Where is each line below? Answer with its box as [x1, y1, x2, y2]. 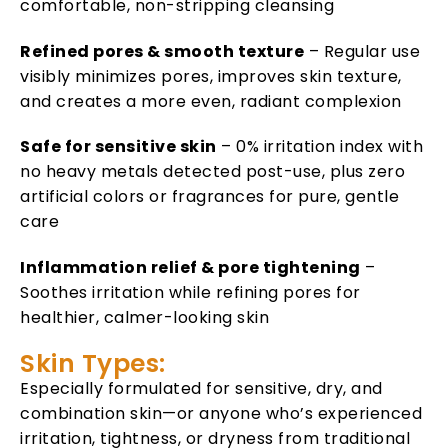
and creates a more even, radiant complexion [20, 89, 402, 113]
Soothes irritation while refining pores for [20, 281, 361, 305]
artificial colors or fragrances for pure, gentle [20, 185, 399, 209]
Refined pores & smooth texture [20, 39, 304, 63]
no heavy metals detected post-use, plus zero [20, 160, 405, 184]
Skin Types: [20, 345, 166, 381]
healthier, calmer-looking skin [20, 306, 269, 330]
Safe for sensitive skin [20, 135, 217, 159]
